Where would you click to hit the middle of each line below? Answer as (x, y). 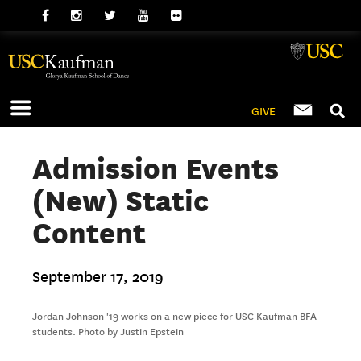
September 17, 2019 (98, 277)
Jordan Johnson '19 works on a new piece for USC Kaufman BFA (175, 316)
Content (89, 233)
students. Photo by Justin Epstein (108, 332)
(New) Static (121, 201)
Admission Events (156, 168)
